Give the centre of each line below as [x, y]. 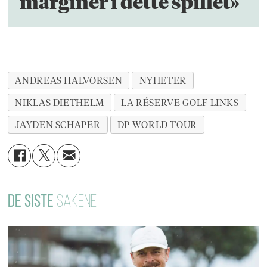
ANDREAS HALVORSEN [69, 80]
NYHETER [163, 80]
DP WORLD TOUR [157, 125]
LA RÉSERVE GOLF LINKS [180, 103]
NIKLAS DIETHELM [60, 103]
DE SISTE [32, 202]
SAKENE [77, 202]
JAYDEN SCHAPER [58, 125]
